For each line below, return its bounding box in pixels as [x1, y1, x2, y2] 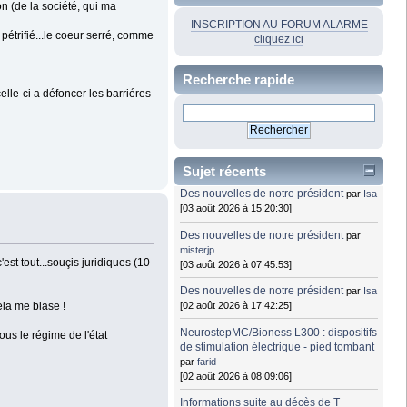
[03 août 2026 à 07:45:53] [180, 258, 293, 270]
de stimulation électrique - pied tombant [180, 340, 375, 353]
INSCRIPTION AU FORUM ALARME [190, 17, 368, 31]
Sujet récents [183, 164, 266, 180]
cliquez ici [254, 32, 303, 45]
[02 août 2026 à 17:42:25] [180, 300, 293, 312]
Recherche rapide [183, 71, 294, 87]
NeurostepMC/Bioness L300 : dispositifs [180, 325, 378, 339]
